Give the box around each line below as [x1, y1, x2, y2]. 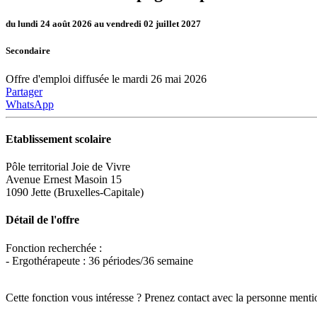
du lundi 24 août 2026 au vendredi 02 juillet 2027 [6, 18, 201, 30]
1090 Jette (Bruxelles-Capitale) [6, 186, 144, 199]
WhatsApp [6, 98, 54, 110]
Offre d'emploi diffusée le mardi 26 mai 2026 [6, 72, 207, 85]
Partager [6, 85, 42, 98]
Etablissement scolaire [6, 132, 111, 145]
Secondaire [6, 45, 50, 57]
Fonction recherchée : [6, 241, 102, 254]
